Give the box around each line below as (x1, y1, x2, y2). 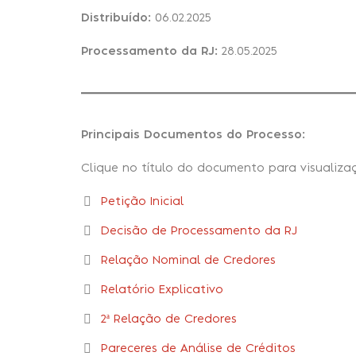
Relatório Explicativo (101, 284, 223, 296)
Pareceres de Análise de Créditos (101, 343, 296, 354)
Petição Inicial (101, 196, 184, 207)
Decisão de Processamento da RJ (101, 226, 297, 237)
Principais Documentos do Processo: (81, 130, 305, 141)
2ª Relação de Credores (101, 314, 237, 325)
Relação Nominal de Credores (101, 255, 276, 266)
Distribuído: (81, 13, 151, 24)
